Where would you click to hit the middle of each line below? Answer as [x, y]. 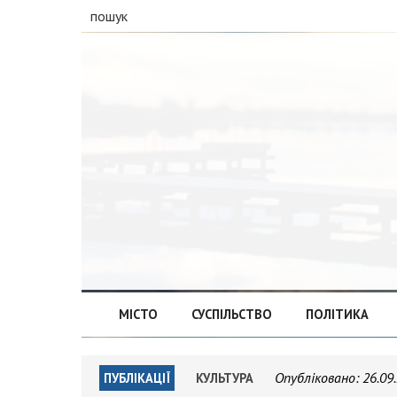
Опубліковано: [319, 378]
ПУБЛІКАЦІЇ [137, 378]
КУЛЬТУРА [225, 378]
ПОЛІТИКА [337, 314]
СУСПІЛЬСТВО [231, 314]
